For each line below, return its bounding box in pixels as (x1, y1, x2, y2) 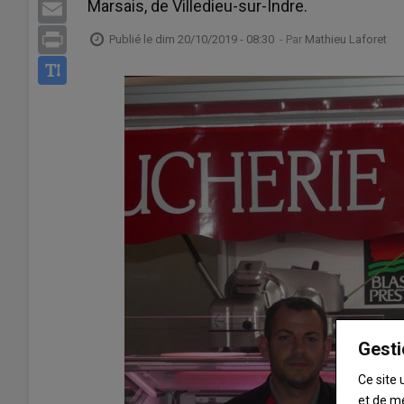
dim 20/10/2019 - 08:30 (155, 32, 274, 46)
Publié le (109, 32, 155, 46)
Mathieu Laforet (305, 32, 387, 46)
